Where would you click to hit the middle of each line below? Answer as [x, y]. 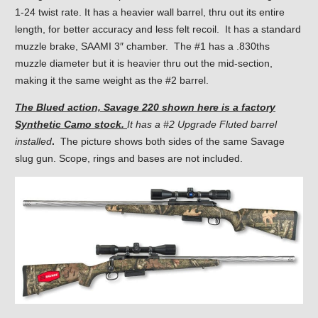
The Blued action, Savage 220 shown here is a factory [145, 107]
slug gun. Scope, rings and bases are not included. [129, 158]
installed [33, 141]
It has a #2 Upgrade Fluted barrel [202, 124]
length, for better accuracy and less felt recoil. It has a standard [158, 29]
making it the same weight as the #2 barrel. [112, 80]
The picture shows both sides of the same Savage [170, 141]
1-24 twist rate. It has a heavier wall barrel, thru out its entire [150, 12]
